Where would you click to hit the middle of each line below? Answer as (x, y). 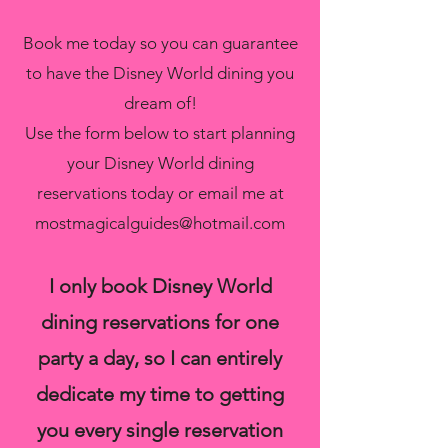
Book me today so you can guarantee (160, 43)
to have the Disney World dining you (160, 73)
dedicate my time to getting (160, 394)
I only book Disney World (160, 286)
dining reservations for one (160, 322)
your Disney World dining (160, 163)
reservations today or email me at (160, 193)
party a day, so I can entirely (160, 358)
